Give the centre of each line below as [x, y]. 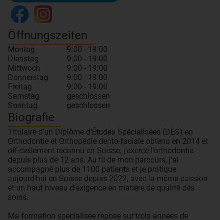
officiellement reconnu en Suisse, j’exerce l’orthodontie [101, 150]
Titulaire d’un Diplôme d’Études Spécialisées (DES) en [100, 132]
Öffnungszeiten [48, 35]
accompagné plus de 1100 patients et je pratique [92, 169]
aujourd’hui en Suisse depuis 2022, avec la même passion [108, 178]
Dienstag [23, 59]
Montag [21, 50]
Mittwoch [24, 68]
